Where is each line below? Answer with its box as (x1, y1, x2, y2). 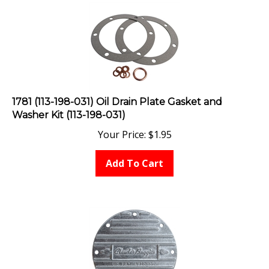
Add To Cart (106, 151, 163, 165)
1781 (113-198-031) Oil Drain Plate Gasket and (12, 90, 222, 102)
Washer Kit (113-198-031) (12, 103, 125, 115)
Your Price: (97, 122, 146, 136)
